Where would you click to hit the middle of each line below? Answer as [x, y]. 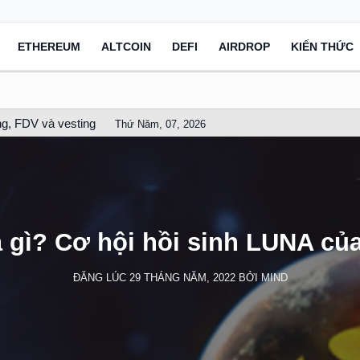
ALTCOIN [126, 46]
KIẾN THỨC [322, 46]
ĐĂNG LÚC [101, 277]
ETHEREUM [49, 46]
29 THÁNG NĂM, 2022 [182, 277]
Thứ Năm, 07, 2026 [161, 124]
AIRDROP [244, 46]
